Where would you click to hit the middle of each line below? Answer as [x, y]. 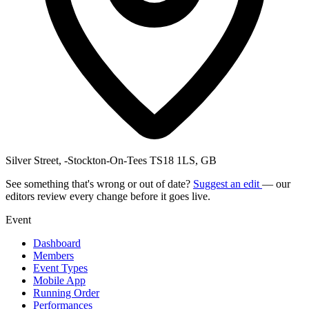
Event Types [60, 268]
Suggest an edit [228, 183]
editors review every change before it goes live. [108, 196]
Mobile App [59, 280]
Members [53, 255]
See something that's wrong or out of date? [99, 183]
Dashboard [57, 243]
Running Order [66, 292]
